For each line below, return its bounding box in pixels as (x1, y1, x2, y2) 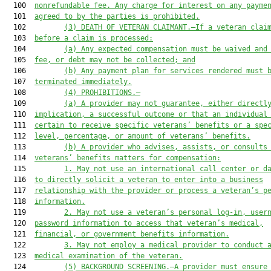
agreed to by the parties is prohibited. (34, 12, 200, 21)
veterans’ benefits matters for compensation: (34, 154, 221, 162)
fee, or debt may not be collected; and (34, 56, 195, 64)
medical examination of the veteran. (34, 252, 183, 260)
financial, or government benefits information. (34, 230, 229, 238)
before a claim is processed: (34, 34, 153, 42)
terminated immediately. (34, 77, 132, 86)
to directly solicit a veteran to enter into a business (34, 175, 263, 184)
